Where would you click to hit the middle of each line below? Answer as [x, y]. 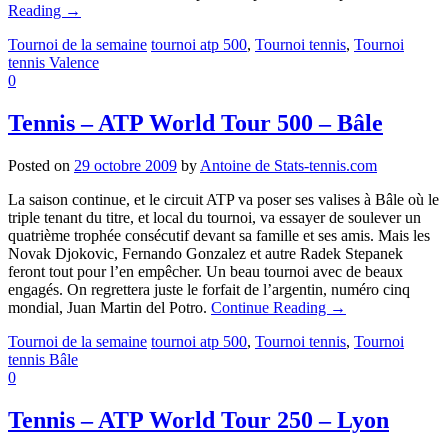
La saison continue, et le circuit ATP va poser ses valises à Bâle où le [223, 199]
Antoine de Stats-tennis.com [288, 165]
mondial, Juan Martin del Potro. [109, 307]
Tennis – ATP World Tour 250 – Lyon [198, 419]
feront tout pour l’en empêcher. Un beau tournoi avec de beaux [205, 271]
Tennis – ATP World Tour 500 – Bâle [195, 122]
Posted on [41, 165]
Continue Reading [270, 307]
